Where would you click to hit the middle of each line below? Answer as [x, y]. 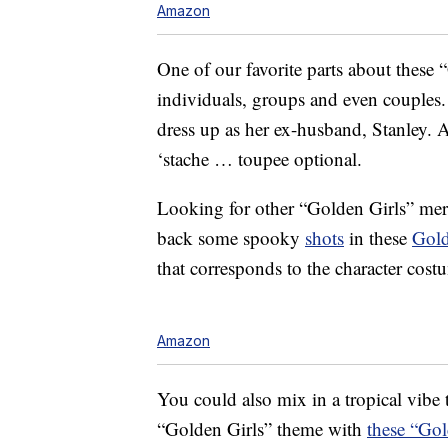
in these [378, 238]
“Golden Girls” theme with [262, 429]
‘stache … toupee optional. [259, 159]
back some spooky [231, 238]
